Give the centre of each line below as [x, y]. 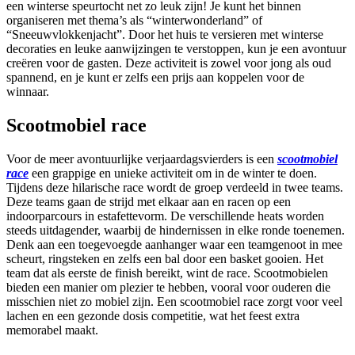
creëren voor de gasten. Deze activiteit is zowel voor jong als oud [169, 63]
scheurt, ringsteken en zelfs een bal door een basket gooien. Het [165, 259]
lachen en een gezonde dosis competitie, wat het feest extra [153, 316]
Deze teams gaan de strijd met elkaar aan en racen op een [149, 202]
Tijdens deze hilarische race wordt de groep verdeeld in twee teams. [175, 188]
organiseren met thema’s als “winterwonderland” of [134, 21]
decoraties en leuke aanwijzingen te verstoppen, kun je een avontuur [176, 49]
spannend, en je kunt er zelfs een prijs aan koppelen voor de [155, 78]
